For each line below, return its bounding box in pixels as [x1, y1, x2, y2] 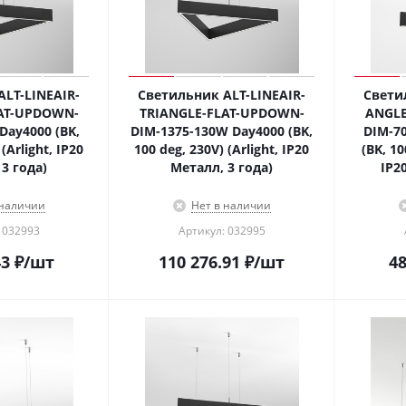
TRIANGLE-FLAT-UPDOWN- [139, 104, 304, 121]
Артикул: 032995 [178, 223, 266, 238]
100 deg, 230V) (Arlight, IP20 [134, 140, 309, 158]
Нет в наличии [190, 198, 271, 213]
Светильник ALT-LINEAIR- [138, 86, 305, 103]
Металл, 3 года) [170, 159, 273, 176]
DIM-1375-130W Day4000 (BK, [130, 122, 313, 140]
